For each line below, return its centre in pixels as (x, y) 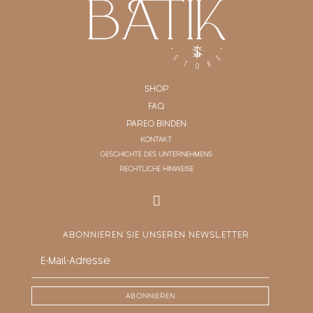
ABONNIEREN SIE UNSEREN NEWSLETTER (156, 236)
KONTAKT (156, 141)
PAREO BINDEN (156, 125)
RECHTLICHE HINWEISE (156, 170)
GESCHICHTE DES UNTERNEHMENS (156, 155)
